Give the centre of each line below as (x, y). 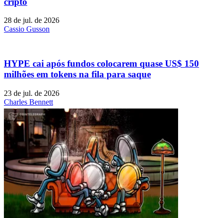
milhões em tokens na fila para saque (77, 74)
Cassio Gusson (27, 29)
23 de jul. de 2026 (32, 93)
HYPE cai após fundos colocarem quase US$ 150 (101, 64)
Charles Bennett (28, 102)
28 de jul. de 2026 (32, 20)
